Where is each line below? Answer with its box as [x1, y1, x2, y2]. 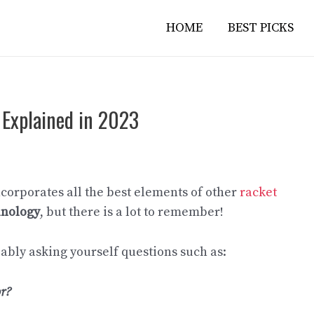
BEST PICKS [228, 20, 294, 36]
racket [240, 184, 277, 200]
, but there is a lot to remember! [40, 204, 224, 220]
